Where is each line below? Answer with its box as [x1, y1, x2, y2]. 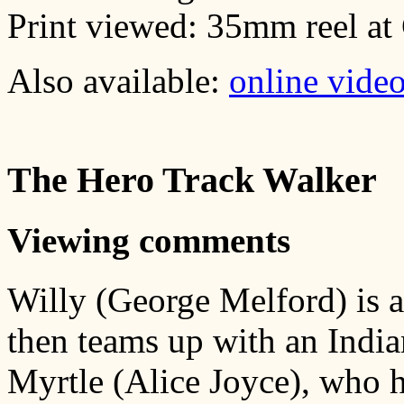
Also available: [7, 61, 229, 101]
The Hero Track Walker [7, 159, 377, 200]
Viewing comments [7, 221, 290, 261]
